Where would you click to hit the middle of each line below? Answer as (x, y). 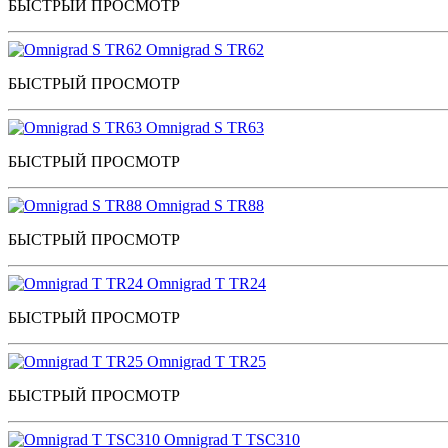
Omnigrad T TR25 (206, 361)
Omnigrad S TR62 (205, 49)
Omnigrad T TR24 (206, 283)
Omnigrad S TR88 (205, 205)
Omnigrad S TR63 (205, 127)
